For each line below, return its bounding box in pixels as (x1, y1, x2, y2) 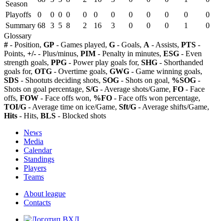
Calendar (24, 146, 52, 154)
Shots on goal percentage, (4, 84, 86, 93)
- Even (179, 49, 202, 58)
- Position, (8, 40, 43, 49)
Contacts (24, 198, 51, 207)
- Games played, (54, 40, 109, 49)
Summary (5, 21, 36, 30)
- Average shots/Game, (98, 84, 173, 93)
